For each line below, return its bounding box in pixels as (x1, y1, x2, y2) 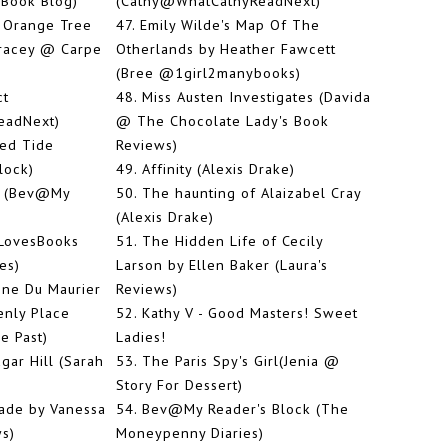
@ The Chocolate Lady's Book (116, 111, 329, 131)
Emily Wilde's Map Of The (140, 15, 320, 35)
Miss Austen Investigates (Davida (142, 87, 371, 107)
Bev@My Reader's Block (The (142, 399, 349, 419)
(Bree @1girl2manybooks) (116, 63, 301, 83)
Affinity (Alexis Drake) (142, 159, 295, 179)
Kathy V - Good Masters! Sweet (142, 303, 358, 323)
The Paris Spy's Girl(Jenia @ (142, 351, 340, 371)
